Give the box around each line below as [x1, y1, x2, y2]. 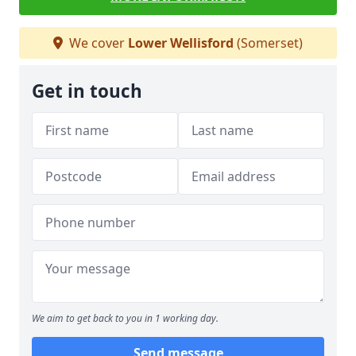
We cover [66, 34, 128, 52]
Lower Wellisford [128, 34, 234, 52]
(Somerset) [234, 34, 303, 52]
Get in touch [32, 79, 142, 104]
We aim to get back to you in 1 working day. [32, 311, 219, 326]
